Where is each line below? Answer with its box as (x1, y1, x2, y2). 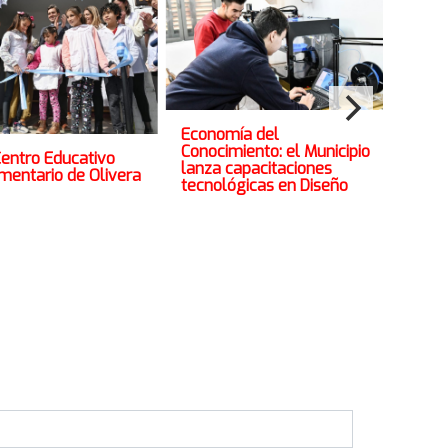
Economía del (181, 123, 280, 145)
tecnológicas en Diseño (181, 174, 349, 196)
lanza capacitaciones (181, 157, 333, 179)
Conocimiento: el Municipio (181, 140, 371, 162)
